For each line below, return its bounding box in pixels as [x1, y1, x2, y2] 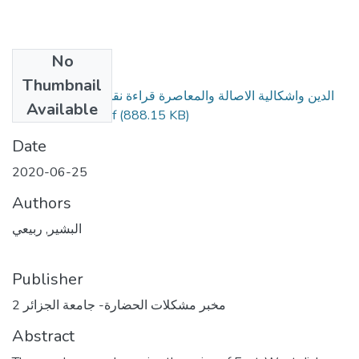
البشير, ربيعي [12, 220, 82, 238]
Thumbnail [22, 74, 102, 96]
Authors [12, 192, 71, 214]
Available [26, 98, 98, 120]
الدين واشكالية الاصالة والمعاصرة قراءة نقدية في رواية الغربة [12, 87, 334, 105]
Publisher [12, 268, 83, 290]
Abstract [12, 325, 75, 347]
